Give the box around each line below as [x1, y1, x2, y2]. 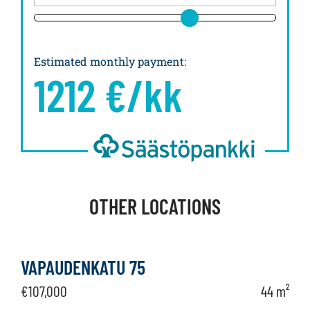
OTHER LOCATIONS [89, 194, 221, 219]
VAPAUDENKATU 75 [21, 255, 145, 279]
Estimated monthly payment [34, 54, 184, 69]
